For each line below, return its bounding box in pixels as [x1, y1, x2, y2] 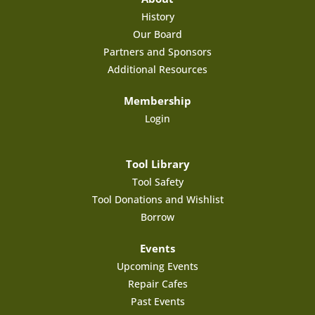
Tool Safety [131, 175, 184, 188]
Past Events [130, 295, 185, 308]
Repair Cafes [127, 277, 188, 290]
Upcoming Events [117, 259, 198, 273]
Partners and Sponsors [103, 45, 212, 58]
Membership [124, 94, 191, 108]
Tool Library [125, 157, 190, 171]
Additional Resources [108, 63, 207, 76]
